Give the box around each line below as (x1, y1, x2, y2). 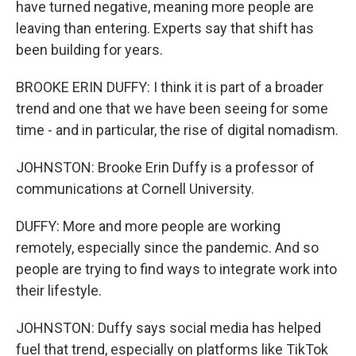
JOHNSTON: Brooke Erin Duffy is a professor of (16, 159, 315, 176)
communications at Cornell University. (16, 180, 254, 197)
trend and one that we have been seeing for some (16, 100, 328, 117)
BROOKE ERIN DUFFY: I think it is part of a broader (16, 79, 323, 95)
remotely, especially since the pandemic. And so (16, 239, 319, 256)
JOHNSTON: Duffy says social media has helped (16, 319, 321, 336)
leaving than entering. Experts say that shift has (16, 20, 314, 37)
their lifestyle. (16, 282, 102, 299)
